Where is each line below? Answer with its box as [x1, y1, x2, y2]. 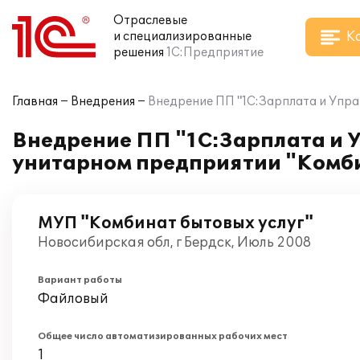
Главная [12, 95, 58, 108]
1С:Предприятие [166, 46, 264, 59]
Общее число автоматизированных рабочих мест [38, 331, 288, 342]
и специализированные [113, 30, 252, 43]
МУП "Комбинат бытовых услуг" [38, 214, 313, 233]
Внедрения [71, 95, 135, 108]
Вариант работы [38, 275, 122, 285]
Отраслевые [113, 14, 187, 27]
